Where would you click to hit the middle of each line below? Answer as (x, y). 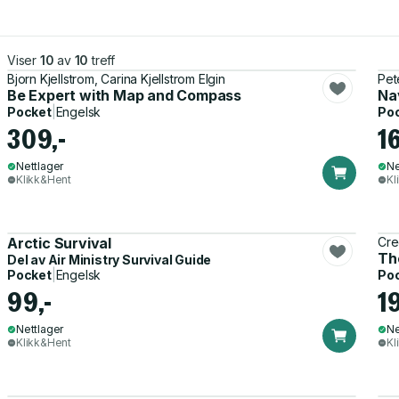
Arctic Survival (59, 243)
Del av (28, 260)
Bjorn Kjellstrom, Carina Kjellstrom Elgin (116, 79)
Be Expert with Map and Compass (124, 95)
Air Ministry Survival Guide (130, 260)
